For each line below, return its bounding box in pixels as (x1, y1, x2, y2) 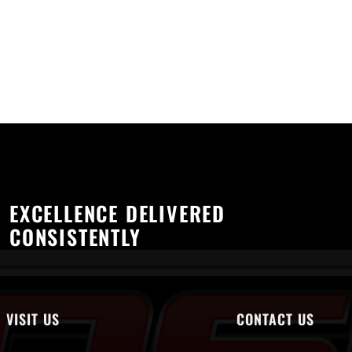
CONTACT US (236, 309, 314, 329)
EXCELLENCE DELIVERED (9, 198, 226, 229)
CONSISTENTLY (9, 222, 141, 252)
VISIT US (5, 309, 60, 329)
